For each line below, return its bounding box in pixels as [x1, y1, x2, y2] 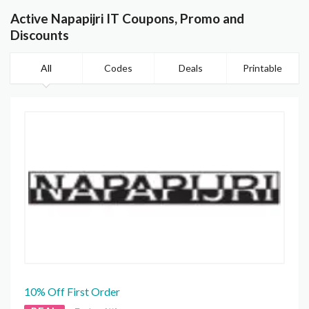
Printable [243, 62, 283, 74]
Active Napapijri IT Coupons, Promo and [10, 10, 244, 27]
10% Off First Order [24, 285, 120, 299]
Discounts [10, 27, 69, 43]
